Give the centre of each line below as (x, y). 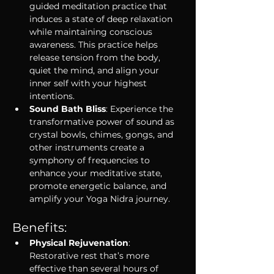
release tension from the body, (96, 57)
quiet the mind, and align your (95, 70)
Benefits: (39, 228)
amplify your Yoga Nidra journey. (100, 199)
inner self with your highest (89, 83)
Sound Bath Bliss (68, 109)
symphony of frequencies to (91, 160)
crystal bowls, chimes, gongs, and (102, 135)
